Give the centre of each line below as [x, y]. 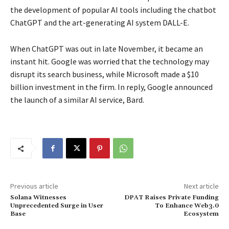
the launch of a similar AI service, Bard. [77, 100]
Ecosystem [201, 214]
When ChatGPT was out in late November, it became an [107, 49]
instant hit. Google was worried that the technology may [110, 62]
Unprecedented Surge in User [57, 206]
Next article [201, 186]
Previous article [34, 186]
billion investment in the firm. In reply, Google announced [111, 87]
